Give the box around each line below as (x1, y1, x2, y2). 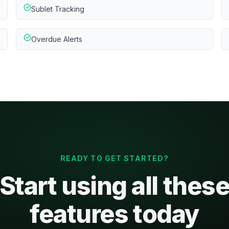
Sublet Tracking (31, 5, 84, 13)
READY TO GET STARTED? (60, 154, 169, 163)
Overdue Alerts (31, 35, 82, 43)
